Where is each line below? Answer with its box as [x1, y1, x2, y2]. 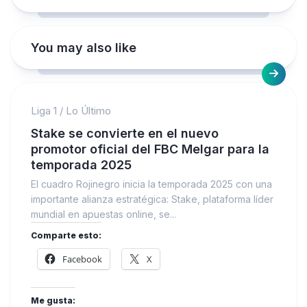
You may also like [31, 40, 136, 55]
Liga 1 [31, 103, 57, 117]
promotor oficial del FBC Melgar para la [31, 141, 269, 156]
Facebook [62, 252, 102, 265]
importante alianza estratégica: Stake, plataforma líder [31, 193, 273, 205]
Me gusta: [31, 295, 75, 306]
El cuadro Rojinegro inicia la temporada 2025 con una [31, 177, 272, 190]
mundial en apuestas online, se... [31, 208, 176, 220]
